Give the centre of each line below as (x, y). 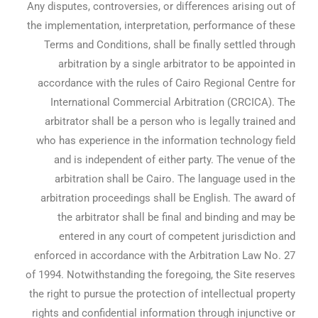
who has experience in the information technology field (165, 141)
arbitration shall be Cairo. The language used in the (175, 179)
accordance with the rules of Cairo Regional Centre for (166, 83)
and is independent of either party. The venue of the (174, 160)
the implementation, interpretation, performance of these (161, 26)
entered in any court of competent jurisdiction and (177, 237)
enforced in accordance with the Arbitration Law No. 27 (164, 256)
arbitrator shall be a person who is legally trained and (170, 122)
